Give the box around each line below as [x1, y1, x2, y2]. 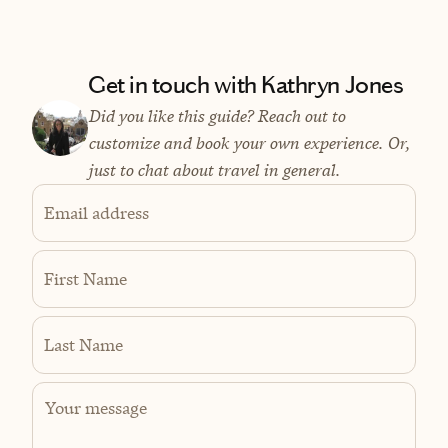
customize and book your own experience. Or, [88, 132, 410, 155]
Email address [44, 201, 149, 224]
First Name [44, 267, 127, 290]
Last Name [44, 333, 123, 356]
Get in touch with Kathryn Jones [88, 71, 404, 100]
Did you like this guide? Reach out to [88, 105, 345, 128]
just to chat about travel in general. [88, 159, 340, 182]
